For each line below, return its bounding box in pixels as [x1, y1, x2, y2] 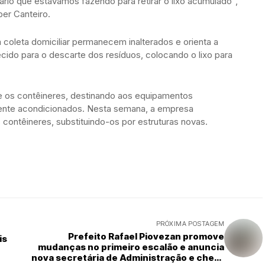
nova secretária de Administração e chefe [31, 252, 224, 263]
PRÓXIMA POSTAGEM [156, 219, 224, 228]
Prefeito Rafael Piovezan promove [68, 231, 224, 242]
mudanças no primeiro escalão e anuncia [38, 241, 224, 253]
